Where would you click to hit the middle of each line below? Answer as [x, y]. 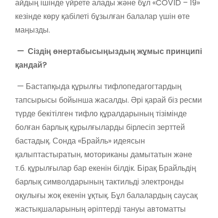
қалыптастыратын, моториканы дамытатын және [104, 154]
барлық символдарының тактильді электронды [100, 182]
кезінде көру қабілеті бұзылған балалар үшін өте [102, 16]
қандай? [31, 65]
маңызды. [33, 30]
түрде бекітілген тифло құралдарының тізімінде [101, 113]
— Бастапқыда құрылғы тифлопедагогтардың [98, 86]
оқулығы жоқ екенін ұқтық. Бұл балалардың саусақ [106, 195]
